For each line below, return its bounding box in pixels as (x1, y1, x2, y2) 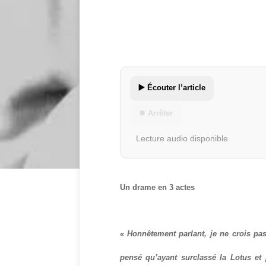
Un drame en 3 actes (119, 183, 195, 192)
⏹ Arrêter (138, 109, 173, 118)
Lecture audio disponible (135, 134, 228, 144)
